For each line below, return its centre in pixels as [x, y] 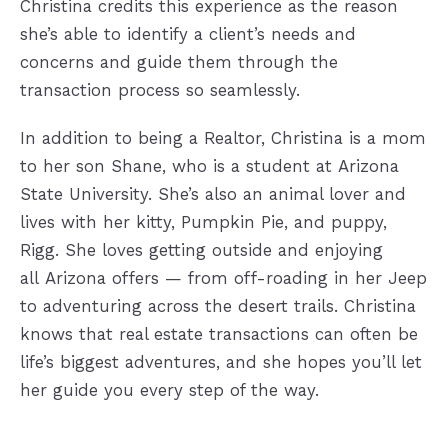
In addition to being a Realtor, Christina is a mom [222, 138]
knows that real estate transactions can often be [218, 334]
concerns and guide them [128, 62]
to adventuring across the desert [156, 306]
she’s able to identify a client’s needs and [187, 34]
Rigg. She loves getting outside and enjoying [201, 250]
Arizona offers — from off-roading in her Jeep [235, 278]
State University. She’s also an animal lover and [212, 194]
